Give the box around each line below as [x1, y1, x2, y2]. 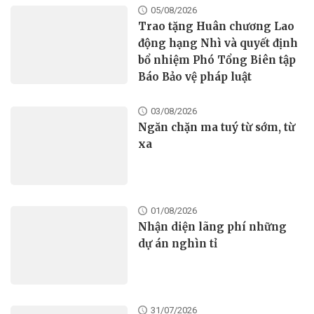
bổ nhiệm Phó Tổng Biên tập [138, 53, 296, 67]
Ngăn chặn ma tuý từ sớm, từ [138, 121, 296, 135]
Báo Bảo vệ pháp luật [138, 70, 252, 84]
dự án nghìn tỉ [138, 236, 218, 250]
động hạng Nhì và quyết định [138, 36, 299, 50]
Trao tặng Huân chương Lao [138, 20, 295, 34]
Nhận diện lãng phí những [138, 219, 287, 233]
